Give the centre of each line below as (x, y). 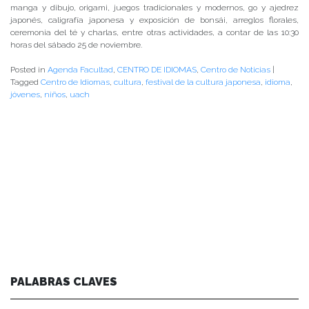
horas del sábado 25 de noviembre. (76, 45)
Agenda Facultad (80, 70)
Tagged (26, 82)
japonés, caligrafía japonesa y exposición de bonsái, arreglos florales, (154, 20)
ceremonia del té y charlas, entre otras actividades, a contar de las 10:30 (154, 33)
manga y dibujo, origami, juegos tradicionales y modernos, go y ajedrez (154, 8)
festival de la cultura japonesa (203, 82)
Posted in (29, 70)
